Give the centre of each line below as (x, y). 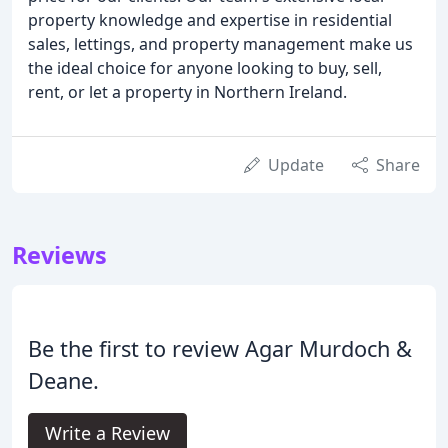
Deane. (63, 381)
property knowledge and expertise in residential (210, 20)
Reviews (59, 255)
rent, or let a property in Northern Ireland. (187, 92)
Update (296, 165)
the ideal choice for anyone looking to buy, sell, (205, 68)
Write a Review (107, 433)
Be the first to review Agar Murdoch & (220, 349)
